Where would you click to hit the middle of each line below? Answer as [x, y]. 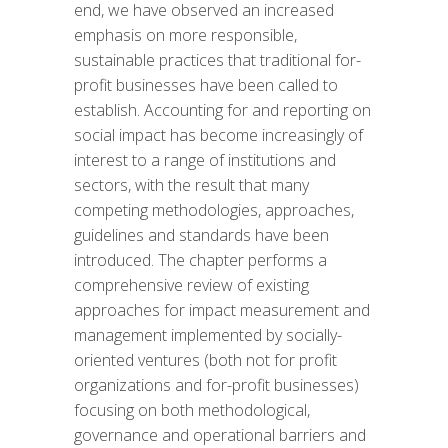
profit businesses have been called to [206, 85]
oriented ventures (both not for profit [205, 360]
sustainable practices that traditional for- [217, 60]
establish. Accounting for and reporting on [222, 110]
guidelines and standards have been [201, 235]
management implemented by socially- [208, 335]
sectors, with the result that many [191, 185]
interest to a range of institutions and [205, 160]
